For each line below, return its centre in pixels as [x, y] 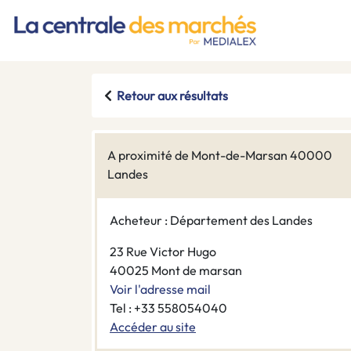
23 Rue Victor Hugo [163, 252]
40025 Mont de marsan [176, 271]
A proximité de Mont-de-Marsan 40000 [220, 156]
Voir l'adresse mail [160, 289]
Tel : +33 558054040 [168, 308]
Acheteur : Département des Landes [211, 221]
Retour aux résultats [172, 96]
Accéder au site [153, 327]
